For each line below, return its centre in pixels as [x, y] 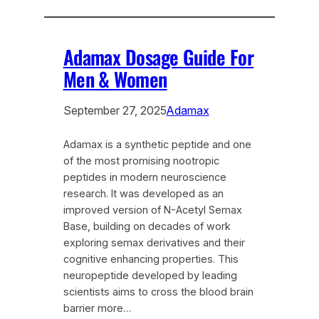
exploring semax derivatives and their [154, 242]
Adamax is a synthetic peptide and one [157, 144]
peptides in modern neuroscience [145, 177]
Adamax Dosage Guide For [158, 57]
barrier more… [97, 308]
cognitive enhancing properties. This [151, 259]
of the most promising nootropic [141, 161]
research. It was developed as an [143, 193]
